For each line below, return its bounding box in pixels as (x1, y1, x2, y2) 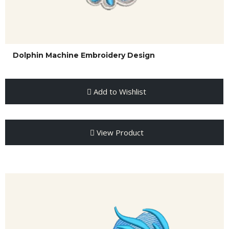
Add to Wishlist (91, 86, 146, 97)
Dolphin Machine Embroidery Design (13, 51, 155, 60)
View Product (94, 127, 144, 138)
